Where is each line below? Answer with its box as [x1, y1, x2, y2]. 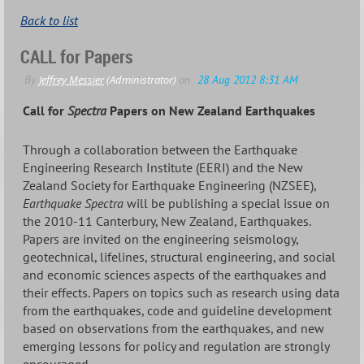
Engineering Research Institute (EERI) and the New [23, 158, 303, 175]
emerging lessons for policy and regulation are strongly [23, 337, 329, 354]
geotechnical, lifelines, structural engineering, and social [23, 248, 336, 265]
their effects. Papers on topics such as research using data [23, 284, 340, 301]
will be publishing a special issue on [123, 194, 330, 211]
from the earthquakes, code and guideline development [23, 301, 331, 318]
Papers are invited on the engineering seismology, [23, 230, 298, 247]
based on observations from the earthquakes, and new [23, 319, 324, 336]
